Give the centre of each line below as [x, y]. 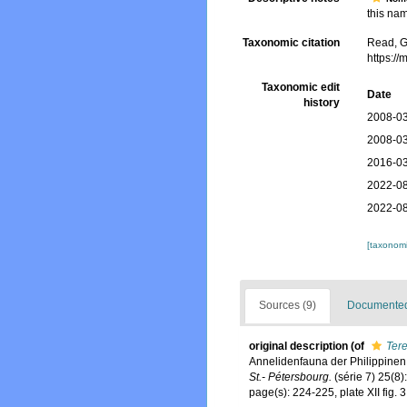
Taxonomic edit [301, 87]
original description [298, 346]
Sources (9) [288, 305]
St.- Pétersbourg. [290, 377]
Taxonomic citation [292, 43]
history [322, 103]
